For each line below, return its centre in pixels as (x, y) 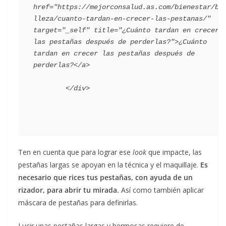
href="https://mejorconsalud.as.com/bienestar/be (128, 7)
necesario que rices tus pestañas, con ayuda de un (105, 177)
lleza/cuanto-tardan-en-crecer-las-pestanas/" (122, 18)
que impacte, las (174, 152)
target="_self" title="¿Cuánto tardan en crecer (126, 30)
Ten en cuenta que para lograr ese (75, 152)
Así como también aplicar (161, 190)
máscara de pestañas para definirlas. (78, 202)
